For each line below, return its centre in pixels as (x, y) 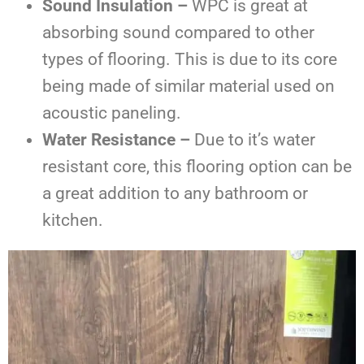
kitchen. (73, 221)
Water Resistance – (118, 140)
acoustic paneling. (114, 113)
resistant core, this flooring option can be (197, 167)
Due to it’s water (255, 140)
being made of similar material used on (188, 87)
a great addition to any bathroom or (175, 194)
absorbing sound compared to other (178, 33)
